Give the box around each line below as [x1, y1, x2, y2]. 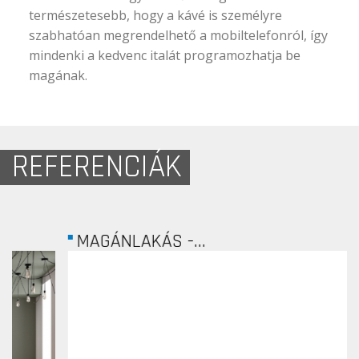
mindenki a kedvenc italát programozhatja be [29, 46, 301, 64]
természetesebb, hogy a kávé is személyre [29, 6, 283, 24]
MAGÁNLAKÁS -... [27, 228, 156, 253]
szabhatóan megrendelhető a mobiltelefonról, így [29, 26, 329, 44]
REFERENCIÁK [12, 146, 182, 188]
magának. [29, 66, 88, 84]
